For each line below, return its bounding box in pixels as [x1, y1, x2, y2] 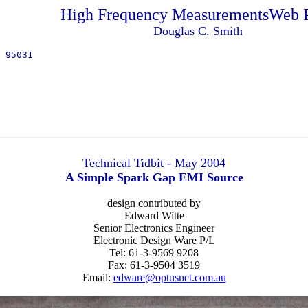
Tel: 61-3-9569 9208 [109, 247, 199, 258]
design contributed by [107, 197, 201, 209]
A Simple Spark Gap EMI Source [65, 170, 243, 184]
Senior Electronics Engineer [93, 222, 214, 234]
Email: [82, 272, 113, 283]
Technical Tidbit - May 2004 [82, 156, 225, 170]
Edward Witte [124, 210, 184, 221]
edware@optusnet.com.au [113, 272, 226, 283]
